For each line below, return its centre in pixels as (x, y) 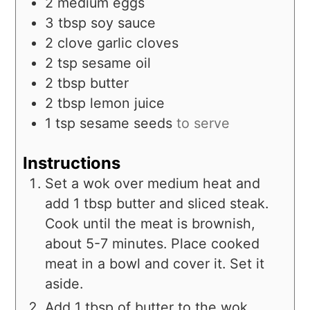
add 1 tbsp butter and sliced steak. (157, 204)
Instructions (72, 163)
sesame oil (117, 63)
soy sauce (124, 22)
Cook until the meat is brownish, (151, 224)
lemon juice (128, 103)
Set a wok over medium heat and (153, 184)
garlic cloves (138, 43)
